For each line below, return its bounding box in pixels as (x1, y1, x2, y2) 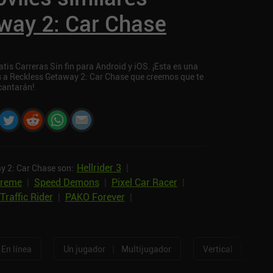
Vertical (202, 243, 233, 255)
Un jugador (63, 243, 105, 255)
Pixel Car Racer (111, 175, 177, 190)
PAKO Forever (65, 190, 125, 204)
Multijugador (121, 243, 171, 255)
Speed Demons (34, 175, 99, 190)
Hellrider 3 (76, 161, 121, 175)
